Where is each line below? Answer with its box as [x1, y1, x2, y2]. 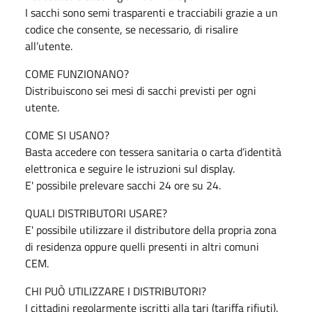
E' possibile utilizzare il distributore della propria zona [25, 221, 276, 238]
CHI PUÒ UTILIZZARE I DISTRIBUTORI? [25, 282, 206, 299]
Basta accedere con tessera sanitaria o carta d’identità [25, 143, 281, 160]
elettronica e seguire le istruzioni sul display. [25, 159, 235, 177]
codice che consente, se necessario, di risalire [25, 20, 238, 38]
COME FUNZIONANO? [25, 65, 129, 82]
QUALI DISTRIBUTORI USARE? [25, 204, 167, 221]
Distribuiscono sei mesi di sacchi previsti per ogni [25, 81, 256, 99]
